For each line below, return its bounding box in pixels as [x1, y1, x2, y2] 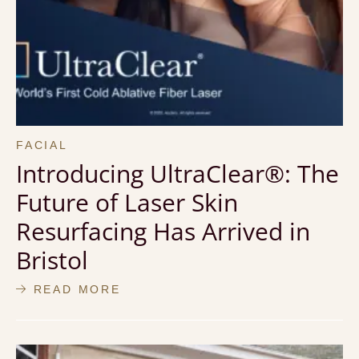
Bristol [16, 243, 88, 276]
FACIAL [16, 138, 68, 151]
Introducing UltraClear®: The [16, 156, 339, 190]
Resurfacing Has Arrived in [16, 214, 310, 248]
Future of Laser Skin [16, 185, 238, 219]
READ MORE [27, 282, 121, 296]
